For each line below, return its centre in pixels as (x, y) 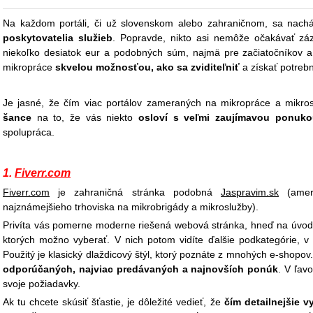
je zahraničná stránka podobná (135, 192)
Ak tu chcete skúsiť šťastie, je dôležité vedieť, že (114, 302)
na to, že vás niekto (85, 117)
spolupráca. (29, 132)
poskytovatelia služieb (58, 38)
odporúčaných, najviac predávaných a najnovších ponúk (141, 269)
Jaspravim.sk (250, 192)
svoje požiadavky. (42, 284)
